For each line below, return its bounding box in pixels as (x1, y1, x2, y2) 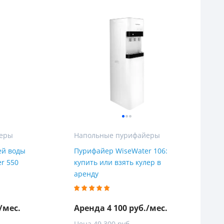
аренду (73, 170, 98, 178)
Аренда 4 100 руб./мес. (73, 203, 167, 213)
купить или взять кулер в (73, 158, 161, 166)
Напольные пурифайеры (73, 131, 160, 139)
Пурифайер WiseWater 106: (73, 147, 167, 155)
